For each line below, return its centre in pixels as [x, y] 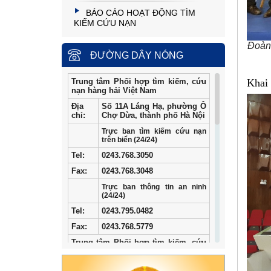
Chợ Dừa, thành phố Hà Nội [153, 116]
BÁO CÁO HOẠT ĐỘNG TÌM [141, 13]
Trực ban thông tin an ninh [154, 187]
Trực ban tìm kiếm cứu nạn [154, 132]
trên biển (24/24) [129, 140]
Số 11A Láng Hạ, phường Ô [154, 106]
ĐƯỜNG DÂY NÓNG [137, 56]
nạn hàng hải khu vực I [115, 252]
